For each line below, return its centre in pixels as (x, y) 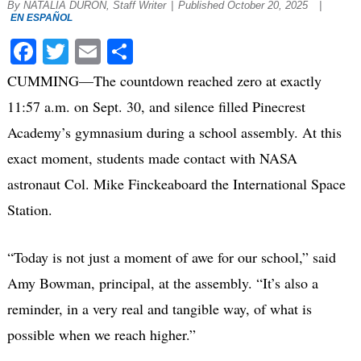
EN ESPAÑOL (41, 18)
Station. (32, 209)
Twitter (105, 51)
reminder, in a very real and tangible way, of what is (159, 308)
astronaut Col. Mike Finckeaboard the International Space (176, 183)
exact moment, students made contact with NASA (152, 158)
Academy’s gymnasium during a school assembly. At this (174, 132)
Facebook (85, 51)
